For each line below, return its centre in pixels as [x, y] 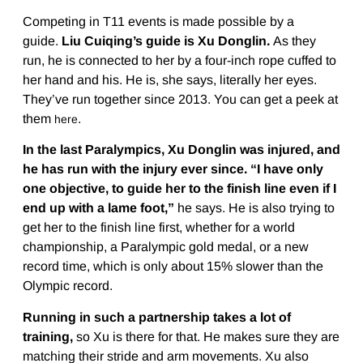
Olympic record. [67, 286]
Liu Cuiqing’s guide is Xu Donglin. [164, 41]
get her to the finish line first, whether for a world [158, 228]
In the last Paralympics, [93, 150]
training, [47, 336]
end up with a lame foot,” [98, 208]
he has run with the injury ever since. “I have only [173, 169]
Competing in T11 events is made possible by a [158, 22]
